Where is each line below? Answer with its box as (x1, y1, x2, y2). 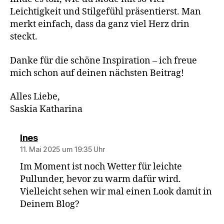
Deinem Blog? (20, 198, 80, 210)
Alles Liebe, (10, 91, 60, 102)
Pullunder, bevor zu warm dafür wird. (20, 173, 181, 185)
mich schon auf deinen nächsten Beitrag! (10, 67, 184, 79)
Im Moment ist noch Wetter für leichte (20, 161, 182, 172)
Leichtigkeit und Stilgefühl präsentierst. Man (10, 6, 201, 17)
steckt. (10, 31, 37, 42)
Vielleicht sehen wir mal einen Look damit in (20, 186, 212, 197)
